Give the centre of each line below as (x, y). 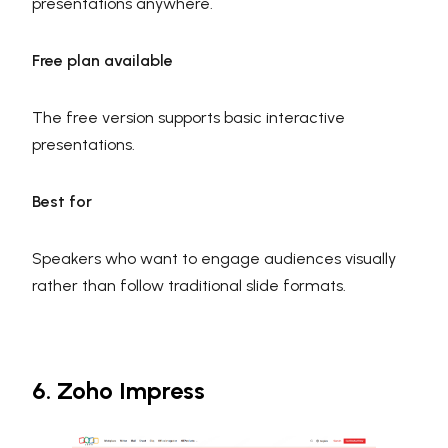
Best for (62, 202)
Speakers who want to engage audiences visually (214, 259)
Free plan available (102, 61)
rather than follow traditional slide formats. (189, 286)
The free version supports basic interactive (188, 118)
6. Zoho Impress (118, 391)
